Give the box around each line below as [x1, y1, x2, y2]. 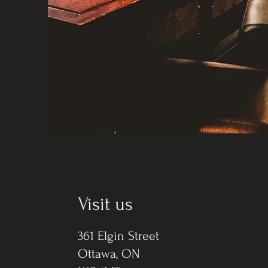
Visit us [78, 194, 133, 215]
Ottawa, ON [78, 246, 144, 261]
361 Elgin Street [78, 229, 160, 243]
